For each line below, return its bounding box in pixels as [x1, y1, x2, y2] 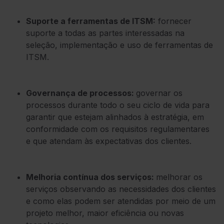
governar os [136, 87, 182, 98]
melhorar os [156, 171, 202, 182]
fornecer [155, 15, 191, 26]
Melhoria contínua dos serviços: [26, 171, 156, 182]
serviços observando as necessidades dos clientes [26, 183, 216, 194]
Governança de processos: [26, 87, 136, 98]
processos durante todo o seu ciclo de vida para [26, 99, 209, 110]
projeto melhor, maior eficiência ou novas [26, 207, 184, 218]
